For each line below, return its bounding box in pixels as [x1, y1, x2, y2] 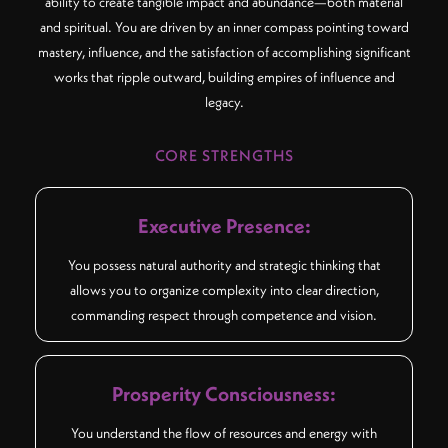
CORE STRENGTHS [154, 145, 294, 165]
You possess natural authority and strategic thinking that [67, 256, 381, 274]
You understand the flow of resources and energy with [71, 424, 377, 443]
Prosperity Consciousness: [112, 381, 336, 407]
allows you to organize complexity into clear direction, [69, 281, 379, 299]
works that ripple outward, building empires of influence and [53, 67, 395, 86]
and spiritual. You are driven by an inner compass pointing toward [39, 17, 409, 36]
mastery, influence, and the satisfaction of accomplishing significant [37, 42, 411, 61]
